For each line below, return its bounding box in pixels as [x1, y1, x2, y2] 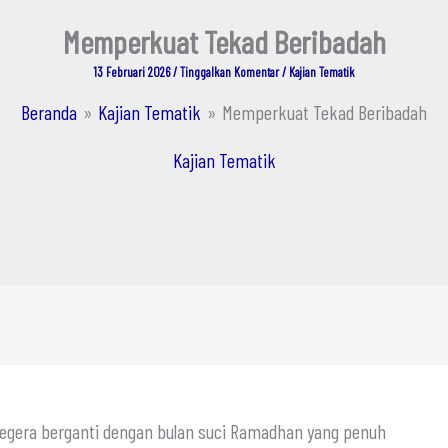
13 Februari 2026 [93, 64, 173, 80]
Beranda [21, 100, 77, 124]
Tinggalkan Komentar [180, 64, 279, 80]
